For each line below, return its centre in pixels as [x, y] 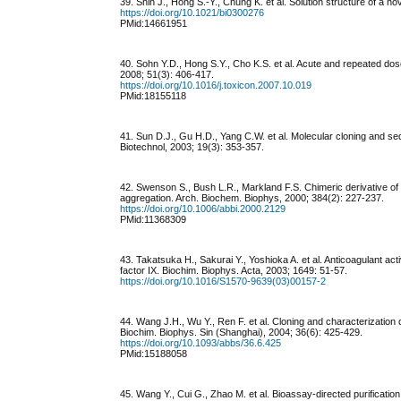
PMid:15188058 [154, 354]
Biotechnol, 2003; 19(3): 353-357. [192, 147]
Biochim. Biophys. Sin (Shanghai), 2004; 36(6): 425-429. [242, 333]
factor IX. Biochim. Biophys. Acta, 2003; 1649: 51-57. [234, 271]
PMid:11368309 [154, 220]
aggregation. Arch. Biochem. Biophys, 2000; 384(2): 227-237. [252, 198]
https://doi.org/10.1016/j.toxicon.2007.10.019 [216, 85]
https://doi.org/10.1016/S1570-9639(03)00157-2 [223, 282]
